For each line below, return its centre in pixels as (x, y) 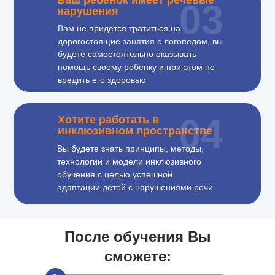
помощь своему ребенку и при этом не (136, 67)
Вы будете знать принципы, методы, (130, 149)
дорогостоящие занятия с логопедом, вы (140, 41)
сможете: (137, 256)
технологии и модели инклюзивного (129, 161)
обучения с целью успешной (115, 174)
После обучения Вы (137, 237)
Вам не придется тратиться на (119, 28)
